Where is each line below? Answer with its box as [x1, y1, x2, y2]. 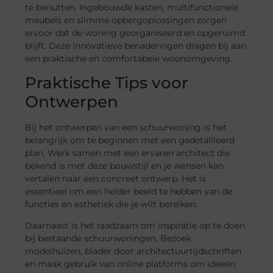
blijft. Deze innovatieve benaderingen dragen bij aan [25, 40, 247, 51]
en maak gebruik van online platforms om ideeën [25, 258, 236, 270]
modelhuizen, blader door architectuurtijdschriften [25, 246, 242, 257]
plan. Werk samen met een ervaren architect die [25, 147, 230, 159]
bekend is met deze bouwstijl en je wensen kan [25, 160, 224, 172]
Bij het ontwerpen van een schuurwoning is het [25, 122, 227, 133]
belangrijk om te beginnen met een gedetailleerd [25, 135, 235, 146]
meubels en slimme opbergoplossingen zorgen [25, 14, 227, 26]
